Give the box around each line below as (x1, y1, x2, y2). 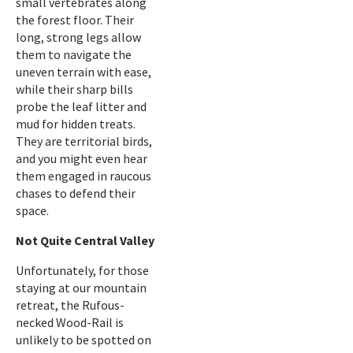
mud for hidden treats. (16, 116, 136, 132)
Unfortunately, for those (16, 262, 149, 278)
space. (16, 203, 49, 218)
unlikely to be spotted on (16, 332, 151, 347)
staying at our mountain (16, 280, 147, 295)
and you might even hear (16, 150, 147, 166)
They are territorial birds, (16, 133, 152, 149)
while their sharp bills (16, 81, 133, 97)
